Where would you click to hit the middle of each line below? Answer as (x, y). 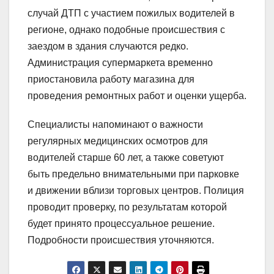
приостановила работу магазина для (111, 80)
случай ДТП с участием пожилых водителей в (131, 13)
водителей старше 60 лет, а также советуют (126, 158)
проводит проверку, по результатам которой (127, 207)
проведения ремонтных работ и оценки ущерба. (137, 96)
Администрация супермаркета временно (120, 63)
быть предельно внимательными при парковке (133, 174)
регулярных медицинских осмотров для (118, 141)
